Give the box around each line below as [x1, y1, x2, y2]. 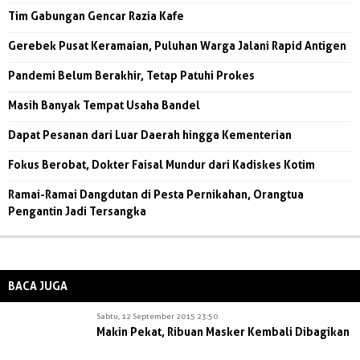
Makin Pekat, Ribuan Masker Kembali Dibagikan [96, 324, 350, 338]
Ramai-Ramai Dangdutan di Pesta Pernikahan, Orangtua [8, 186, 304, 201]
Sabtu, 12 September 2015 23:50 [96, 310, 218, 321]
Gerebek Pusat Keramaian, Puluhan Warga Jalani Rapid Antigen [8, 38, 346, 52]
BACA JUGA [8, 278, 67, 292]
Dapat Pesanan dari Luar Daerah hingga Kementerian [8, 127, 292, 141]
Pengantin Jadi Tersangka [8, 203, 146, 218]
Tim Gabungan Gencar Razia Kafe [8, 8, 184, 22]
